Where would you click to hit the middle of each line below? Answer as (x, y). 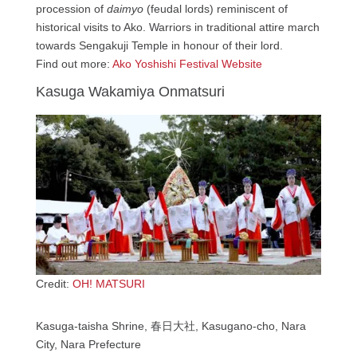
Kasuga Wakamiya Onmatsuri (130, 91)
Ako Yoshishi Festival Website (187, 63)
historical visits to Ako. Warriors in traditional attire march (177, 27)
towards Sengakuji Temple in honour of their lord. (159, 45)
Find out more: (74, 63)
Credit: (54, 284)
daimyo (125, 8)
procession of (71, 8)
